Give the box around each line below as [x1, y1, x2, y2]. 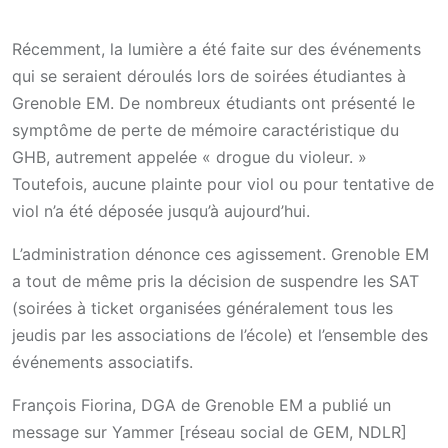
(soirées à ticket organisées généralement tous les [12, 298, 393, 319]
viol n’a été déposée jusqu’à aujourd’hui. [12, 201, 310, 222]
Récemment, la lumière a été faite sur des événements [12, 39, 421, 60]
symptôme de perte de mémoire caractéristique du [12, 120, 399, 141]
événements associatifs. [12, 352, 193, 373]
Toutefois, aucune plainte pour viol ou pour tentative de [12, 174, 434, 195]
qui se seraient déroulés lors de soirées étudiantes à [12, 66, 406, 87]
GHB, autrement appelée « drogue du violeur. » [12, 147, 367, 168]
